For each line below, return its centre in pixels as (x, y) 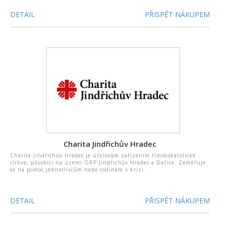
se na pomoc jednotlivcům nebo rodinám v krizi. (78, 169)
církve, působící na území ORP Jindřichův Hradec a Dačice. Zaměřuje (108, 162)
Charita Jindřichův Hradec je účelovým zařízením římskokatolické (103, 155)
